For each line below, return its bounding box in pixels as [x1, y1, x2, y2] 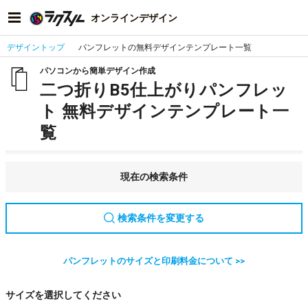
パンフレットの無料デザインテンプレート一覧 [78, 43, 252, 52]
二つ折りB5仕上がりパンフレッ [40, 80, 288, 100]
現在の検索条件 [120, 171, 188, 182]
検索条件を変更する [118, 212, 204, 223]
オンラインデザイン [91, 12, 177, 23]
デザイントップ [7, 43, 65, 52]
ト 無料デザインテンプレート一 [40, 102, 289, 121]
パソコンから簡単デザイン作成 [40, 66, 155, 76]
